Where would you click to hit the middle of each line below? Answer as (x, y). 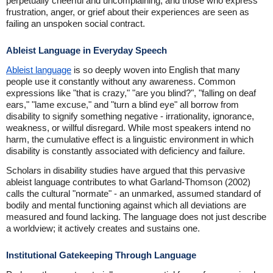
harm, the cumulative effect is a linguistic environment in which (130, 140)
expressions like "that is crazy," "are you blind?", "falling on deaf (131, 93)
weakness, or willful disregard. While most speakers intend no (128, 128)
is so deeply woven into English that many (156, 70)
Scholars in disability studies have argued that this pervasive (126, 171)
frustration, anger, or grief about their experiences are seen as (128, 12)
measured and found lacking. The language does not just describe (136, 217)
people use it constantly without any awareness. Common (121, 82)
